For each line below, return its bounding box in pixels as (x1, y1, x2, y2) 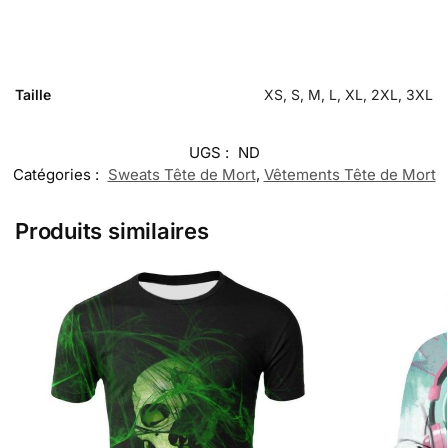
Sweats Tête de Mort (107, 164, 256, 184)
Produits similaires (15, 217, 209, 244)
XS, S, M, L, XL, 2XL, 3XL (264, 85, 433, 103)
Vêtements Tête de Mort (263, 164, 436, 184)
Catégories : (12, 164, 103, 184)
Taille (15, 85, 51, 103)
